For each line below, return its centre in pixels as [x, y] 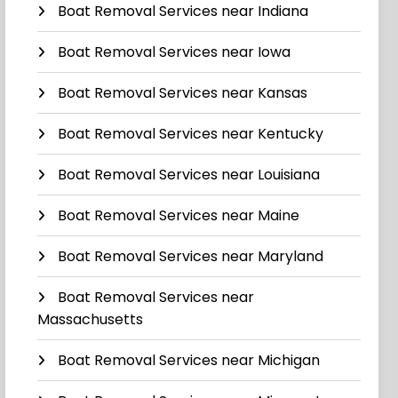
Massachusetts [91, 320]
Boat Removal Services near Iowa [175, 52]
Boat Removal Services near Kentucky [191, 134]
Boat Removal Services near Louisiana [189, 175]
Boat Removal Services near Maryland [191, 257]
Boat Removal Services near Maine [179, 216]
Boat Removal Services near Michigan [189, 361]
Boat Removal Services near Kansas [183, 93]
